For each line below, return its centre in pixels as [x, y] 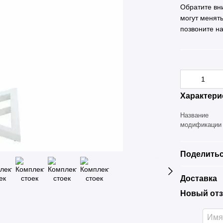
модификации [201, 125]
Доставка [199, 178]
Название [195, 115]
